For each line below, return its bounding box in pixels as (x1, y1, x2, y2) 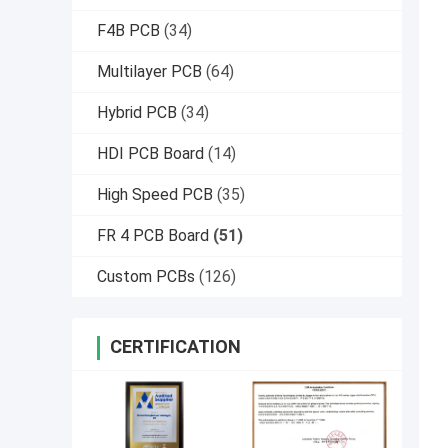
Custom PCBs (97, 267, 195, 287)
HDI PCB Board (97, 144, 204, 164)
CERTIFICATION (110, 336, 241, 358)
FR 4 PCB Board (97, 226, 209, 246)
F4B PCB (97, 21, 160, 41)
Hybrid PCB (97, 103, 177, 123)
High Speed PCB (97, 185, 213, 205)
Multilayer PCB (97, 62, 202, 82)
